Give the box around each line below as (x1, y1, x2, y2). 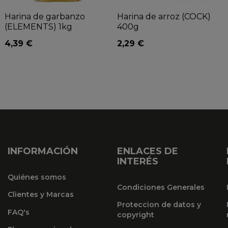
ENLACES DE (117, 145, 179, 157)
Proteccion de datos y (117, 200, 202, 210)
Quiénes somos (7, 172, 66, 182)
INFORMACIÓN (7, 145, 78, 157)
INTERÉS (117, 155, 159, 167)
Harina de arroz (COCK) (117, 11, 211, 21)
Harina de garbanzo (5, 11, 85, 21)
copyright (117, 210, 155, 220)
